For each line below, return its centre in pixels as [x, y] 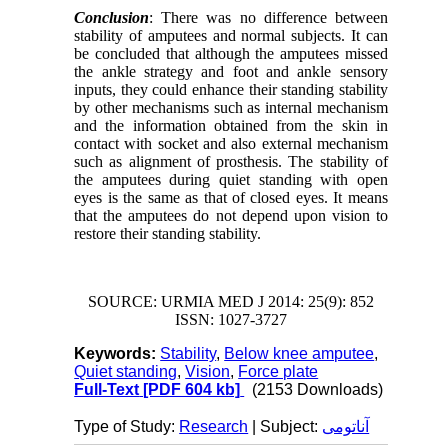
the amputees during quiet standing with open [231, 180]
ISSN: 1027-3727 [231, 320]
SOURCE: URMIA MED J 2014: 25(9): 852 [231, 302]
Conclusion [112, 18]
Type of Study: [127, 427]
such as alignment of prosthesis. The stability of [231, 162]
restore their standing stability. [168, 234]
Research [214, 427]
